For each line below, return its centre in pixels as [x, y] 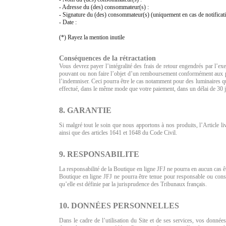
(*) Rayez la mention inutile [92, 37]
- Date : [68, 22]
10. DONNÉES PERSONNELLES [119, 205]
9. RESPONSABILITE [99, 154]
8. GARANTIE [85, 110]
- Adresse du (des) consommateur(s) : [104, 7]
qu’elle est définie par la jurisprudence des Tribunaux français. [133, 184]
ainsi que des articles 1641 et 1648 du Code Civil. [118, 132]
